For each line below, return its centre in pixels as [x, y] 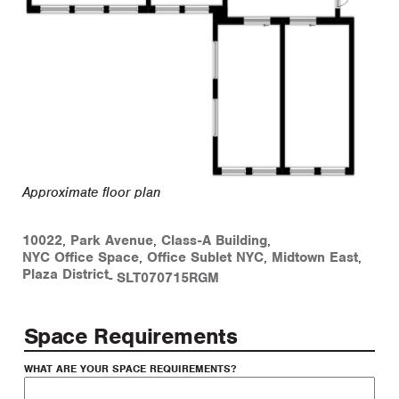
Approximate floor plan [91, 192]
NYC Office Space [81, 257]
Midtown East [315, 257]
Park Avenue [112, 240]
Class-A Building [214, 240]
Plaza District [65, 274]
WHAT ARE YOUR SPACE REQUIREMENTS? [130, 368]
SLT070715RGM [168, 277]
